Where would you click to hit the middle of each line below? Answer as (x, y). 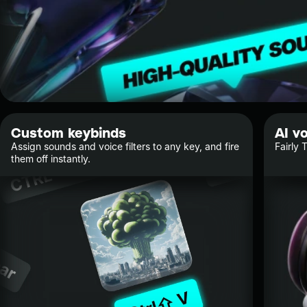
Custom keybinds (69, 132)
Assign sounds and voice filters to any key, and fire (125, 146)
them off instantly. (51, 159)
